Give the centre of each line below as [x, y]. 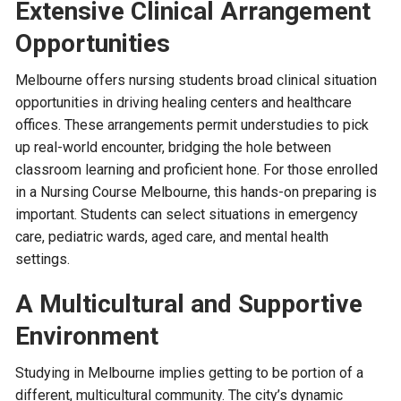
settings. [43, 259]
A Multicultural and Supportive [189, 304]
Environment [87, 336]
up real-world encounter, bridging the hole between [174, 147]
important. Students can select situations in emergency [187, 214]
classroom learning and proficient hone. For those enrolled [197, 170]
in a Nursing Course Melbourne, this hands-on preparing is [196, 192]
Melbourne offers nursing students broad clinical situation [196, 80]
